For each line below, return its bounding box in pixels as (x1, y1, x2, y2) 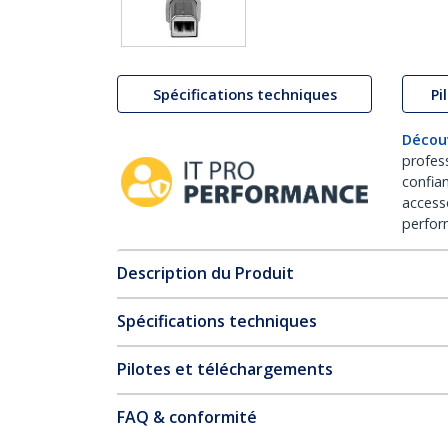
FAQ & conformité (117, 406, 257, 428)
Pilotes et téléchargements (117, 358, 333, 380)
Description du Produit (117, 262, 294, 284)
